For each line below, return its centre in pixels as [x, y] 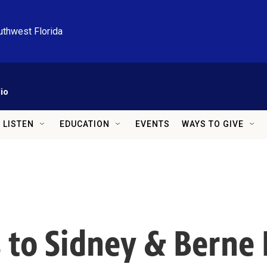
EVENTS [153, 124]
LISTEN [18, 124]
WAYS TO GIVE [213, 124]
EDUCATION [85, 124]
